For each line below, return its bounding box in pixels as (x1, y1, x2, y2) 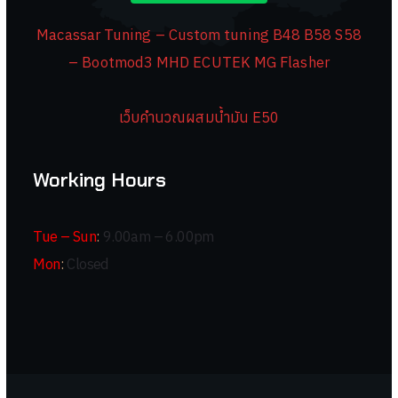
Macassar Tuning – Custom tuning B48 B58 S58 (36, 25, 362, 45)
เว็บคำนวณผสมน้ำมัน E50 (118, 107, 280, 128)
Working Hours (33, 167, 167, 194)
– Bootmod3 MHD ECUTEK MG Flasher (68, 52, 330, 73)
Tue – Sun (33, 227, 97, 247)
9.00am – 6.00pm (99, 227, 214, 247)
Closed (64, 254, 109, 275)
